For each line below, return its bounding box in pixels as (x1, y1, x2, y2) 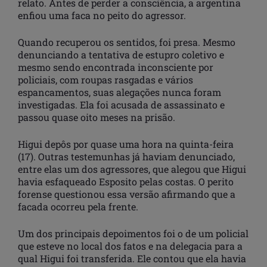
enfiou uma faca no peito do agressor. (18, 9, 186, 22)
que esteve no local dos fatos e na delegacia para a (18, 240, 243, 253)
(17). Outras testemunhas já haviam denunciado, (18, 150, 235, 163)
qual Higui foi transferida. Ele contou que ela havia (18, 252, 246, 265)
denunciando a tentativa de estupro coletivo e (18, 48, 224, 61)
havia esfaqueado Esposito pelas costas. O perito (18, 175, 234, 188)
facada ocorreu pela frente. (18, 200, 138, 213)
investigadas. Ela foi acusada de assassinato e (18, 98, 225, 111)
